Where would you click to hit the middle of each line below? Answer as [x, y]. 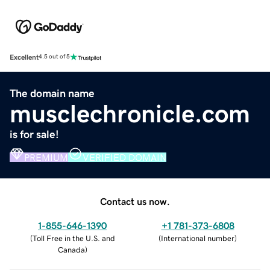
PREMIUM [46, 157]
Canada [71, 250]
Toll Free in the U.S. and [74, 238]
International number [198, 238]
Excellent [24, 57]
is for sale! [34, 134]
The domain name [52, 93]
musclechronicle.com [130, 114]
